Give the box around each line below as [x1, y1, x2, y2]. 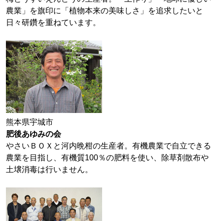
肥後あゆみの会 [6, 130, 61, 138]
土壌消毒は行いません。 [6, 165, 93, 174]
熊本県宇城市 [6, 118, 53, 126]
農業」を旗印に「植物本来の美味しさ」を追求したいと [6, 6, 203, 15]
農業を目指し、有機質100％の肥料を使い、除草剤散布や [6, 153, 209, 162]
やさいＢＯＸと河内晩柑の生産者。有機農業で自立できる [6, 142, 211, 150]
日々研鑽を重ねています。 [6, 18, 101, 27]
